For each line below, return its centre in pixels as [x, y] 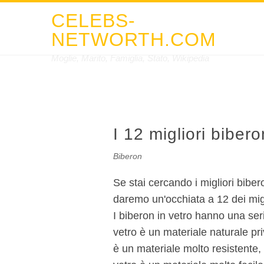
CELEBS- [93, 21]
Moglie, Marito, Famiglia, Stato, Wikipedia [130, 58]
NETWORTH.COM [134, 39]
